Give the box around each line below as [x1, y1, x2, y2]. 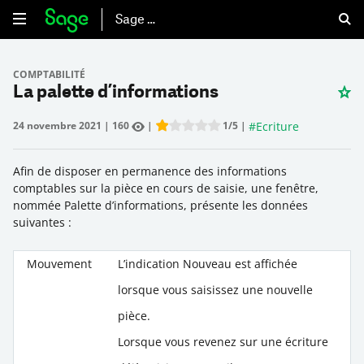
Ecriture [256, 118, 299, 134]
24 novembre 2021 [13, 119, 102, 132]
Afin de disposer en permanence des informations [13, 162, 287, 179]
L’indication [118, 255, 183, 271]
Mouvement [27, 255, 92, 271]
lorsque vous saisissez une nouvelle [118, 281, 313, 297]
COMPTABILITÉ [13, 67, 85, 81]
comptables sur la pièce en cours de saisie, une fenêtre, [13, 180, 318, 196]
